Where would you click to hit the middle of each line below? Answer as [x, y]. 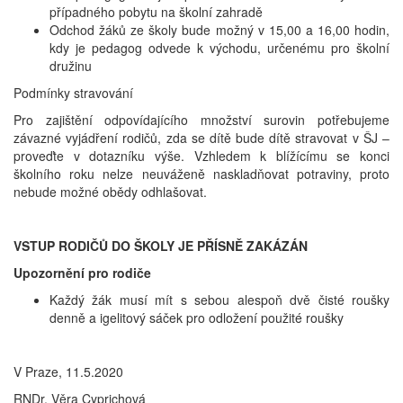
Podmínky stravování [73, 92]
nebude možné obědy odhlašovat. [110, 191]
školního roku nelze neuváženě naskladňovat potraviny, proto [201, 173]
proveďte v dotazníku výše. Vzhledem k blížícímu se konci [201, 155]
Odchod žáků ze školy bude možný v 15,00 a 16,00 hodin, [219, 29]
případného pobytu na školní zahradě [156, 11]
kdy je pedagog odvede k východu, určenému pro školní [219, 47]
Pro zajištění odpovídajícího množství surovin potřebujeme [201, 119]
